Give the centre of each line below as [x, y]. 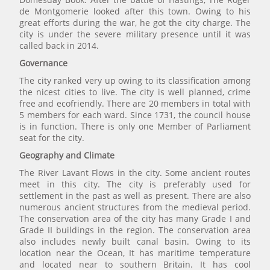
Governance [43, 63]
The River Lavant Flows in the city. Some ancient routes [135, 173]
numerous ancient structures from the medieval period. [135, 207]
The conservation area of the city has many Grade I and [135, 219]
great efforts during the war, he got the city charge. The [135, 23]
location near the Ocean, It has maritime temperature [135, 253]
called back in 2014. [59, 46]
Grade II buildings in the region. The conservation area [135, 230]
